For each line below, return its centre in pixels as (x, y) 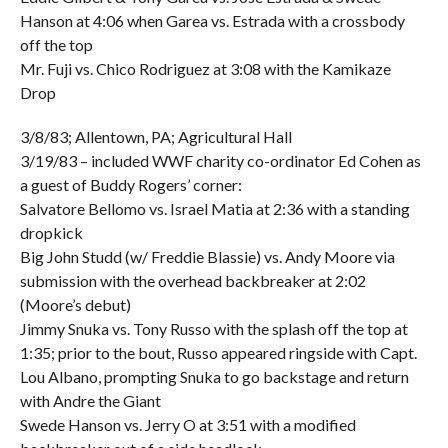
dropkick (51, 232)
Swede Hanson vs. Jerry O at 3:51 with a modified (187, 424)
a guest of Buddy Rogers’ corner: (130, 184)
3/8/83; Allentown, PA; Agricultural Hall (155, 136)
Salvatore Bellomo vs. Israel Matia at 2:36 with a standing (214, 208)
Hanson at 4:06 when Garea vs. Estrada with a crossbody (212, 20)
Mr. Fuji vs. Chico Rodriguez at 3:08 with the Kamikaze (205, 68)
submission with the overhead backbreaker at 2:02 (192, 280)
